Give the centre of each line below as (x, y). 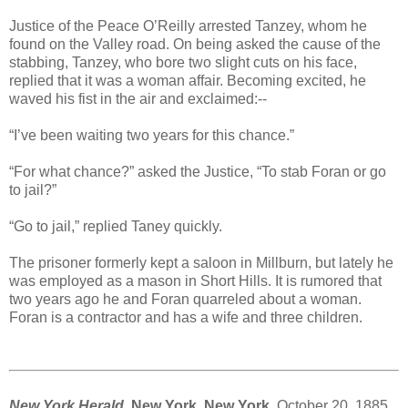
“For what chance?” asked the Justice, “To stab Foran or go (198, 171)
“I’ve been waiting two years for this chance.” (152, 135)
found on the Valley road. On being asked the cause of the (195, 44)
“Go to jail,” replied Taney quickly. (116, 226)
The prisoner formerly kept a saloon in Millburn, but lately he (201, 262)
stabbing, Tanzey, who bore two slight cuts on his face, (183, 62)
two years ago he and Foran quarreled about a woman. (185, 299)
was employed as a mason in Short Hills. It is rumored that (195, 280)
